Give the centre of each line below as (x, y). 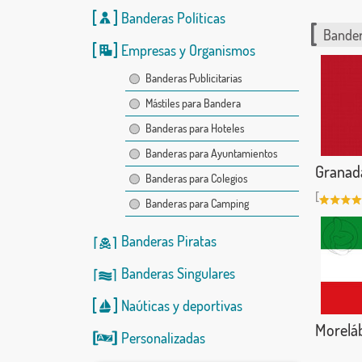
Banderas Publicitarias (193, 78)
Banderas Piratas (168, 241)
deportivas (212, 305)
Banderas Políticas (173, 18)
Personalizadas (163, 338)
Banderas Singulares (178, 273)
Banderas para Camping (197, 203)
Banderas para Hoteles (194, 128)
